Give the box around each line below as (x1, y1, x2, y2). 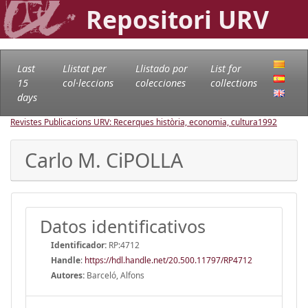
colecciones (135, 76, 186, 89)
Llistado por (135, 61, 188, 75)
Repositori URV (86, 3, 269, 36)
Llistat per (62, 61, 107, 75)
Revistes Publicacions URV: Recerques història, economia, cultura (10, 115, 258, 128)
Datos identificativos (40, 214, 206, 238)
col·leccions (62, 76, 113, 89)
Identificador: (51, 239, 107, 251)
